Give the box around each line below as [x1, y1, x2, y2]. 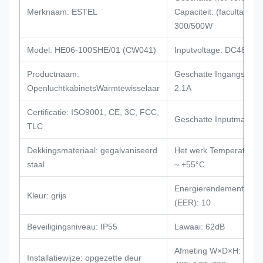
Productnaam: [27, 69, 79, 79]
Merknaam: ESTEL [27, 7, 97, 16]
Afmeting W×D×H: [174, 246, 241, 255]
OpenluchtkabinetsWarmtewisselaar [27, 83, 160, 93]
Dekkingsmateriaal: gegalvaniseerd [27, 146, 157, 155]
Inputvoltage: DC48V [174, 45, 251, 55]
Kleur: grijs [27, 191, 66, 200]
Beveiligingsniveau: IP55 [27, 222, 117, 231]
